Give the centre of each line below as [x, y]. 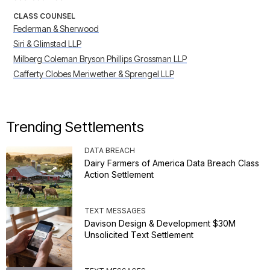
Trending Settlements [75, 127]
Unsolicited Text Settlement [139, 235]
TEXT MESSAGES [115, 211]
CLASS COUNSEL [44, 16]
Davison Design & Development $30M [160, 224]
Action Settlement [119, 175]
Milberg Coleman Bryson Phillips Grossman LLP [100, 59]
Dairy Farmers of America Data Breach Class [172, 163]
